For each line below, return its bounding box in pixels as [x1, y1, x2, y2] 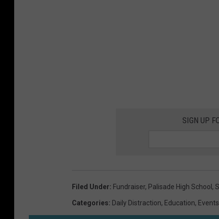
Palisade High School [148, 183, 212, 191]
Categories [72, 199, 109, 207]
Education [164, 199, 195, 207]
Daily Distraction [112, 199, 161, 207]
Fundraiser [113, 183, 145, 191]
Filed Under [72, 183, 109, 191]
